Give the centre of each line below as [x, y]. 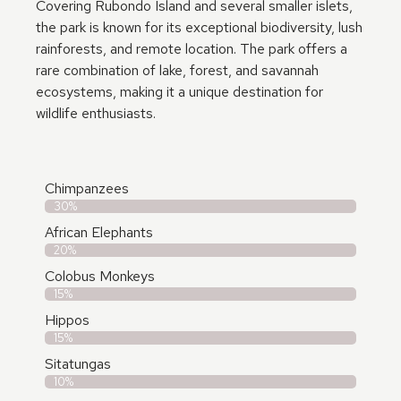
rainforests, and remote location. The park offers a [192, 49]
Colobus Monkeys [100, 276]
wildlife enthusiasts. [96, 113]
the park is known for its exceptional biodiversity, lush [199, 27]
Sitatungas [78, 364]
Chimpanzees [87, 188]
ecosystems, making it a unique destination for [179, 92]
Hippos [67, 320]
